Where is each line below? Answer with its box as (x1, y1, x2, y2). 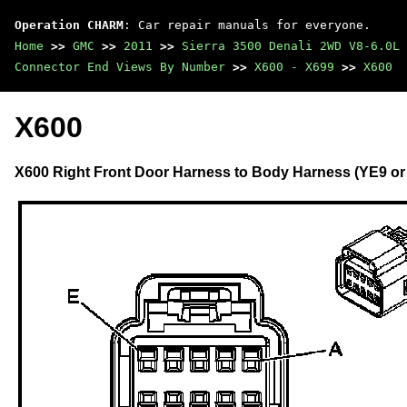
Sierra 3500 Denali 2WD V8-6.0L (182, 39, 400, 53)
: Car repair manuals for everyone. (124, 18, 371, 32)
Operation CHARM (15, 18, 124, 32)
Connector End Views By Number (15, 60, 225, 74)
